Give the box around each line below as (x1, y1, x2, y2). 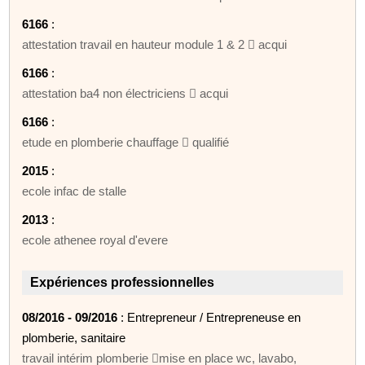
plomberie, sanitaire (22, 330, 126, 345)
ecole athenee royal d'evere (22, 232, 169, 247)
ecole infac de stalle (22, 183, 127, 198)
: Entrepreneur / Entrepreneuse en (117, 310, 301, 324)
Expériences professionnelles (30, 275, 215, 289)
